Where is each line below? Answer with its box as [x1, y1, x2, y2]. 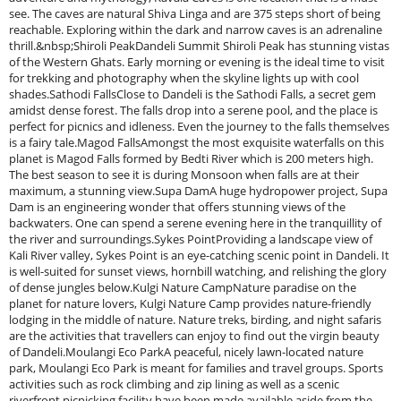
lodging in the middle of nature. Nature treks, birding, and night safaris [9, 311, 381, 328]
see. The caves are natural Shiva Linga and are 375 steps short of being [9, 5, 380, 21]
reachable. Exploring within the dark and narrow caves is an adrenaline [9, 21, 382, 38]
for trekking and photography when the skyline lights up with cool [9, 70, 359, 86]
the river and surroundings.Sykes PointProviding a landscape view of [9, 231, 372, 247]
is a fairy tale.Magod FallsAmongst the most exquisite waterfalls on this [9, 134, 384, 150]
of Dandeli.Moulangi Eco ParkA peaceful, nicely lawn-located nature [9, 344, 363, 360]
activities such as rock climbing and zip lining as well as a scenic [9, 376, 339, 392]
